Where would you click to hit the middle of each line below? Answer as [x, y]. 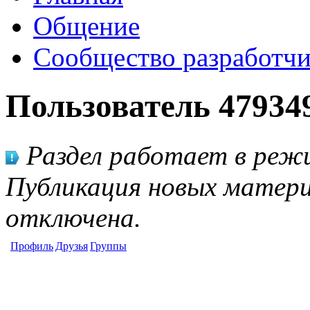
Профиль [32, 246]
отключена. [73, 217]
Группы [108, 246]
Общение [86, 26]
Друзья [72, 246]
